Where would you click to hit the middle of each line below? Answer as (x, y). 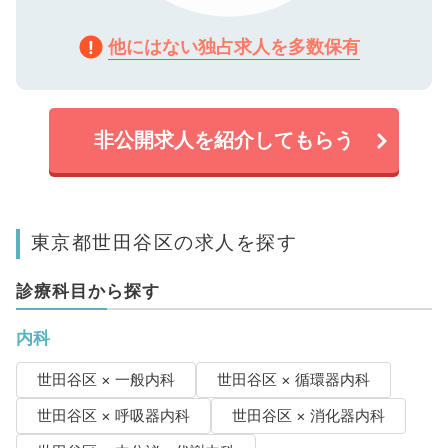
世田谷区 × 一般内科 (105, 380)
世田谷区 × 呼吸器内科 (113, 416)
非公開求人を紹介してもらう (224, 140)
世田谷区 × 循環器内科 (293, 380)
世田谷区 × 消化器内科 (308, 416)
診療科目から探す (87, 291)
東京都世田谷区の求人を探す (164, 242)
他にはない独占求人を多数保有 (234, 47)
